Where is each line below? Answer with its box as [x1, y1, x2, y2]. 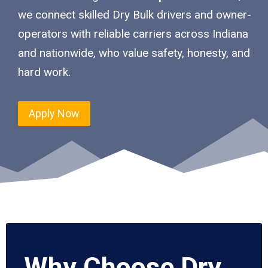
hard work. [18, 65, 71, 79]
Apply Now [29, 106, 80, 120]
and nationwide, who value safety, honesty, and [18, 45, 250, 60]
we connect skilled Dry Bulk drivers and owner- [18, 7, 251, 22]
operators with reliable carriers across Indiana [18, 26, 248, 41]
